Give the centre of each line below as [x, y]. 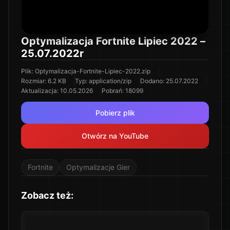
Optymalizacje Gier [98, 167]
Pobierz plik [115, 113]
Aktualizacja [39, 91]
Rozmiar [33, 81]
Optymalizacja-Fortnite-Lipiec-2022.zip [93, 71]
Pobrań [112, 91]
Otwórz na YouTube [115, 136]
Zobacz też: [47, 195]
